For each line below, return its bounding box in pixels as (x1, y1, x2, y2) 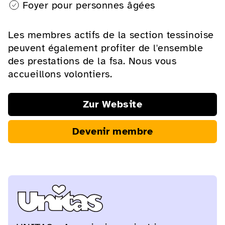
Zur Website (82, 97, 143, 110)
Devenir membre (72, 125, 153, 138)
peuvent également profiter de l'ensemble (8, 41, 203, 54)
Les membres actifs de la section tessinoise (8, 28, 214, 41)
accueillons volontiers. (8, 67, 113, 80)
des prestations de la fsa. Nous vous (8, 54, 177, 67)
